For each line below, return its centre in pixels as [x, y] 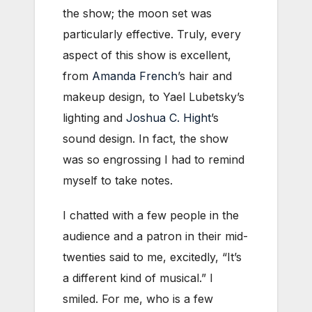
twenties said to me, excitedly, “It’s [152, 257]
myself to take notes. [118, 180]
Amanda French [135, 76]
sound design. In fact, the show [146, 138]
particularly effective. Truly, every [152, 34]
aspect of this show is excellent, [147, 55]
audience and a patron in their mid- [155, 236]
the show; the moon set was [137, 13]
